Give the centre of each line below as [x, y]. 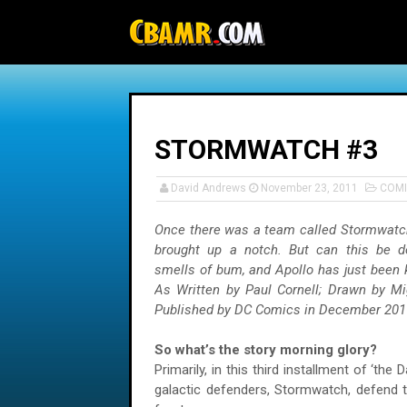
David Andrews [208, 188]
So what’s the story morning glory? [266, 350]
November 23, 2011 [309, 188]
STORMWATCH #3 [266, 149]
